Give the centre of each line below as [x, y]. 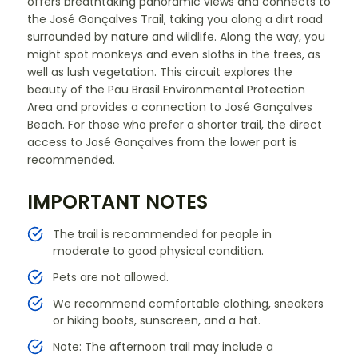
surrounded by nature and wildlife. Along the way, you [176, 37]
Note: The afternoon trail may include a [163, 347]
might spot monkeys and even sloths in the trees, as [174, 55]
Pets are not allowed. [111, 278]
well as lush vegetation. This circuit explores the [160, 72]
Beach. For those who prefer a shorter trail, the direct [175, 125]
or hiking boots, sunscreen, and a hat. [157, 321]
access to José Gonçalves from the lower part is [162, 143]
